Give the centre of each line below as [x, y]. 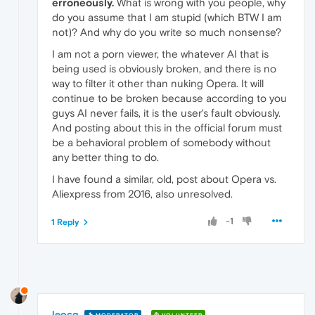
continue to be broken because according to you [169, 98]
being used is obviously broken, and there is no [164, 69]
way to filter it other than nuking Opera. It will [158, 84]
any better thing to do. [105, 157]
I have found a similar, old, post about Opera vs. [164, 179]
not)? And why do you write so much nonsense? [167, 32]
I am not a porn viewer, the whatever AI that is [160, 54]
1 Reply [65, 223]
